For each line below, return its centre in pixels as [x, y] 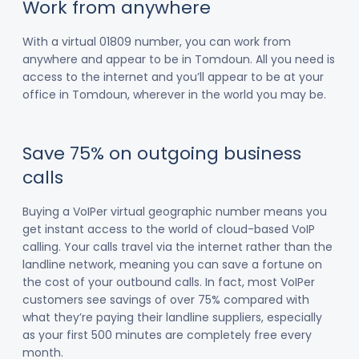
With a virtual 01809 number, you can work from [157, 42]
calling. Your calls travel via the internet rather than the [177, 247]
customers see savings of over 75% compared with [166, 300]
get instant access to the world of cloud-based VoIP [169, 229]
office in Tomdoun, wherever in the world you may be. [174, 95]
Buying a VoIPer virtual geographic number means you [175, 212]
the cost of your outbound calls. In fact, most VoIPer [169, 282]
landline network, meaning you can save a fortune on [172, 264]
